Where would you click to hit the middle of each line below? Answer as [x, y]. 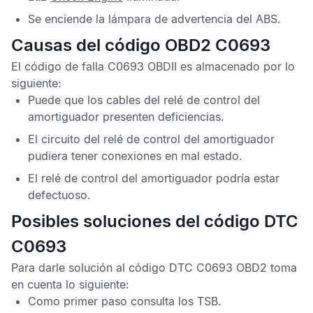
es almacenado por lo [236, 66]
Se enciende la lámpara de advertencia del [142, 19]
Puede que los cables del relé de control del [144, 100]
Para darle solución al [70, 268]
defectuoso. [59, 195]
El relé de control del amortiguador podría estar [154, 178]
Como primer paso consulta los [112, 301]
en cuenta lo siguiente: [70, 284]
